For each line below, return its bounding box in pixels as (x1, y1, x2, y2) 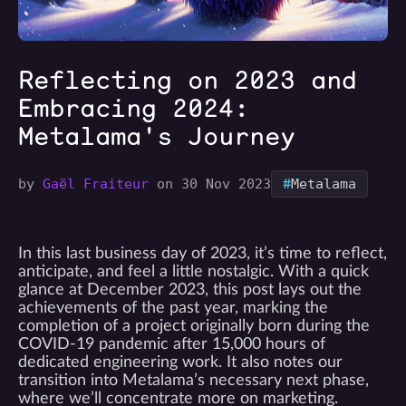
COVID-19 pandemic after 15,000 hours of (18, 336, 325, 353)
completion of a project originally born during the (18, 318, 370, 334)
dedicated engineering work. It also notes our (18, 354, 343, 371)
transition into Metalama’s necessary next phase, (18, 372, 369, 389)
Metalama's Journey (18, 118, 295, 154)
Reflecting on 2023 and (18, 62, 357, 98)
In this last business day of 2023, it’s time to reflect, (18, 246, 387, 262)
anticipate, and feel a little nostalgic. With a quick (18, 264, 369, 280)
